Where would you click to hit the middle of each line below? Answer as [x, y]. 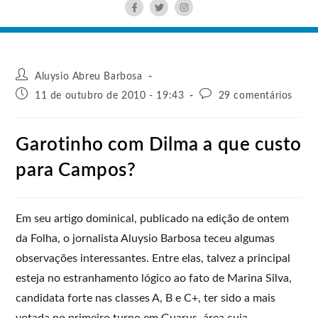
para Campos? [76, 170]
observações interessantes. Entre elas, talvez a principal [153, 258]
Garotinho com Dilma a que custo [159, 144]
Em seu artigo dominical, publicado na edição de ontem [153, 218]
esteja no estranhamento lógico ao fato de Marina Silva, [154, 278]
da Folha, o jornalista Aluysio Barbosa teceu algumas [146, 238]
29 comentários [256, 95]
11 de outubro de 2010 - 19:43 [110, 95]
